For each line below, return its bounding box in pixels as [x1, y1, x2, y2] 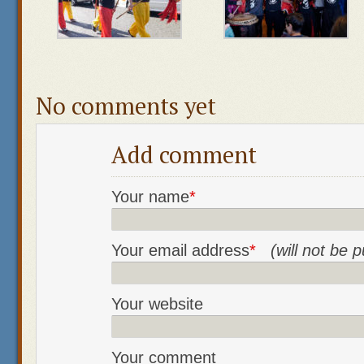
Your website [111, 295, 203, 313]
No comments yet [36, 90, 216, 121]
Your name [111, 188, 189, 206]
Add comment [111, 139, 257, 170]
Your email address [111, 241, 249, 259]
